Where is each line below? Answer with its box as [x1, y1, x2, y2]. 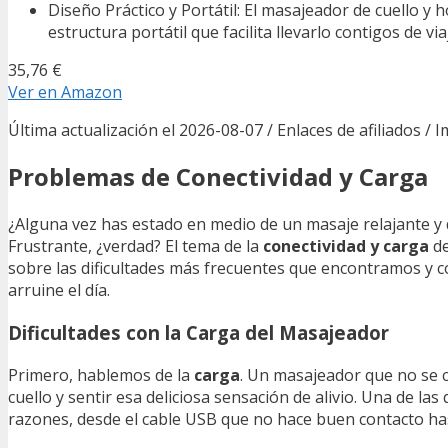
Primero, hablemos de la [8, 363, 194, 386]
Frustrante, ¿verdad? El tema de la [8, 235, 263, 258]
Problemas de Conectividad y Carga [8, 160, 428, 194]
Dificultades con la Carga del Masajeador [8, 320, 389, 346]
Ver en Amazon [8, 80, 122, 103]
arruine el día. [8, 279, 110, 302]
